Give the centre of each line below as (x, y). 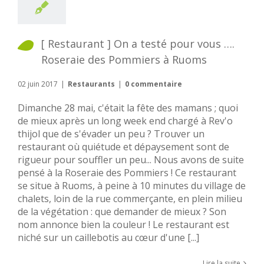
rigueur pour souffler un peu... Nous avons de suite (131, 160)
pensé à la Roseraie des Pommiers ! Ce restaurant (127, 173)
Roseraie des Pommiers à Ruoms (124, 59)
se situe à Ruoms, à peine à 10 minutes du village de (132, 186)
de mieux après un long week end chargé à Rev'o (125, 121)
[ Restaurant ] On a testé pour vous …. (138, 43)
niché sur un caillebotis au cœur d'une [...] (108, 238)
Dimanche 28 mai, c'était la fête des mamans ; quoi (128, 108)
